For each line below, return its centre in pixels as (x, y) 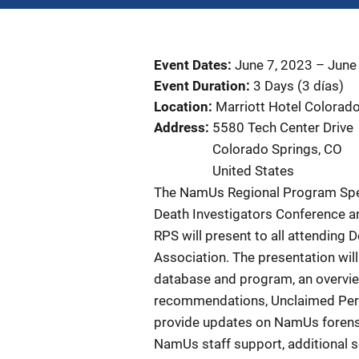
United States (253, 171)
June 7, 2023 (274, 65)
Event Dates (191, 65)
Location (181, 107)
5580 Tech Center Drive (283, 127)
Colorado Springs (265, 149)
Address (179, 127)
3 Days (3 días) (298, 86)
